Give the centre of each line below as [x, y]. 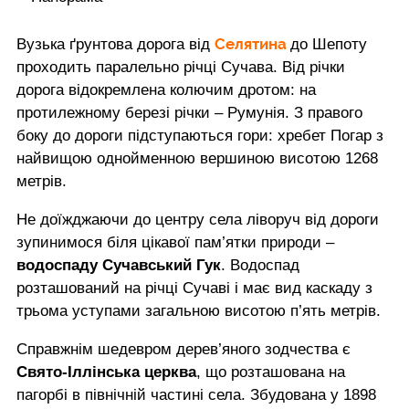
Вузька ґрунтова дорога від [115, 44]
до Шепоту [329, 44]
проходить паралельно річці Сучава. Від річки [181, 67]
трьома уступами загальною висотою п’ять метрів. [199, 310]
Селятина [252, 43]
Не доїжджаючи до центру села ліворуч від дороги [198, 219]
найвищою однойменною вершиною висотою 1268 [197, 158]
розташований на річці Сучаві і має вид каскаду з [194, 288]
